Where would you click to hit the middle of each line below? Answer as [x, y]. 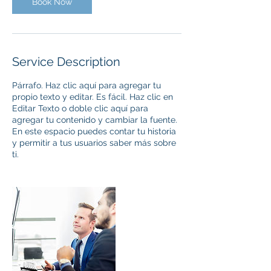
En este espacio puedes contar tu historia [94, 131]
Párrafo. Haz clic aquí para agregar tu [87, 85]
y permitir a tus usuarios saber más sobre [94, 143]
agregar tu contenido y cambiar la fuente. [95, 120]
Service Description [66, 62]
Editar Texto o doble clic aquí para [80, 108]
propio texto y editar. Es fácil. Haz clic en [93, 97]
